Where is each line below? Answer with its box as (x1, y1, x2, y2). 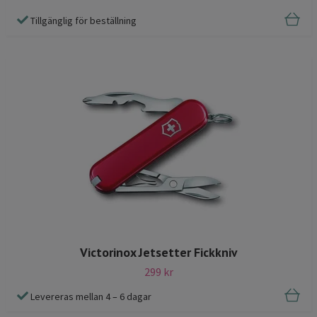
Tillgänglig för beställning (30, 13, 137, 27)
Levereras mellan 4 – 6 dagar (30, 290, 151, 304)
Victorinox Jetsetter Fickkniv (80, 243, 237, 260)
